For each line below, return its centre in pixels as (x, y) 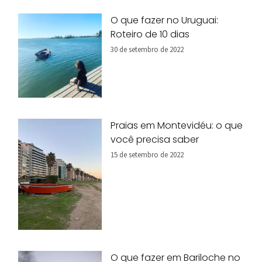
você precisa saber (155, 139)
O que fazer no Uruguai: (165, 20)
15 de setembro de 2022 (147, 154)
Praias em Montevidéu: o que (177, 125)
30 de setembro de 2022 (147, 49)
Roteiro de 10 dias (150, 35)
